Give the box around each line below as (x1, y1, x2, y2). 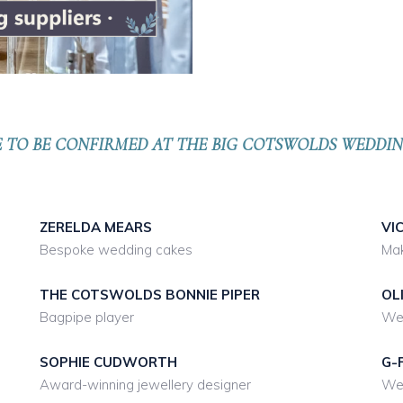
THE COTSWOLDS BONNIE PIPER (39, 286, 260, 303)
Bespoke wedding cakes (39, 241, 193, 258)
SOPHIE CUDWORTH (39, 354, 177, 371)
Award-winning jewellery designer (39, 376, 251, 393)
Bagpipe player (39, 309, 134, 326)
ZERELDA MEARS (39, 219, 152, 236)
